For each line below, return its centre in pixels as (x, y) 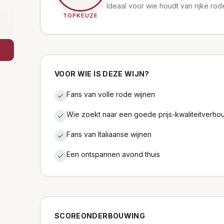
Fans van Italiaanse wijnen (109, 134)
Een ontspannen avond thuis (113, 154)
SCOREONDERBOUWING (100, 216)
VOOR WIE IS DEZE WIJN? (102, 74)
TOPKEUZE (80, 15)
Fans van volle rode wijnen (111, 94)
